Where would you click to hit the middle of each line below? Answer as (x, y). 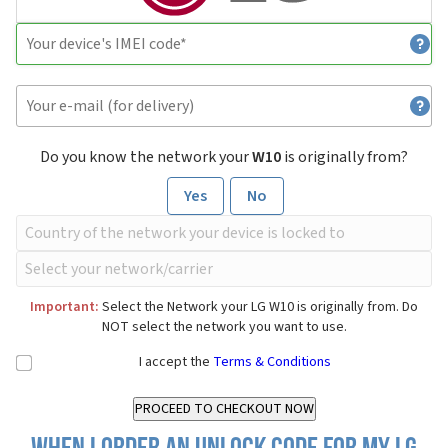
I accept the (176, 362)
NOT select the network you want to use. (224, 327)
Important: (64, 307)
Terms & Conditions (272, 362)
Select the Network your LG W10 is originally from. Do (258, 307)
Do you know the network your (146, 157)
